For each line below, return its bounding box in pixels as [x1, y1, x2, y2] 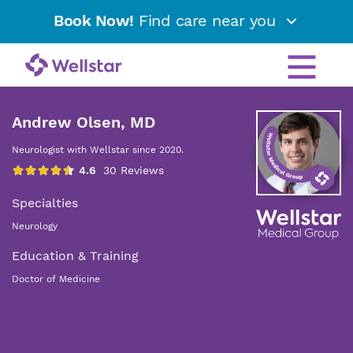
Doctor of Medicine [12, 273, 100, 284]
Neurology [12, 221, 58, 232]
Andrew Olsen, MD [12, 113, 155, 132]
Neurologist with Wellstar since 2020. [12, 144, 184, 155]
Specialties [12, 195, 78, 210]
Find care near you [133, 11, 281, 31]
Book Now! [54, 11, 134, 31]
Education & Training [12, 248, 139, 263]
